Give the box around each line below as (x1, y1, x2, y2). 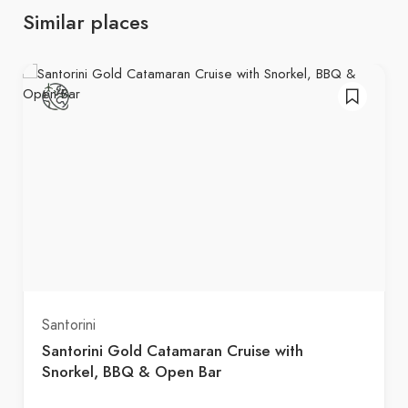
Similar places (23, 6, 148, 36)
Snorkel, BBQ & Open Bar (42, 360, 221, 382)
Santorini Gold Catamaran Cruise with (42, 339, 303, 362)
